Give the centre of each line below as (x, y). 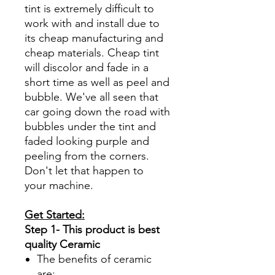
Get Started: (55, 215)
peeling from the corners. (87, 156)
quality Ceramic (62, 244)
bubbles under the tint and (90, 126)
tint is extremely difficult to (89, 8)
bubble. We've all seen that (91, 97)
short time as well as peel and (97, 82)
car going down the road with (97, 111)
